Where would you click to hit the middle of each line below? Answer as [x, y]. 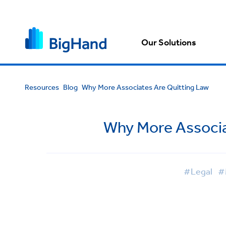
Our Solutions [169, 43]
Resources [42, 87]
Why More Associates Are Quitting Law [145, 87]
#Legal [198, 171]
